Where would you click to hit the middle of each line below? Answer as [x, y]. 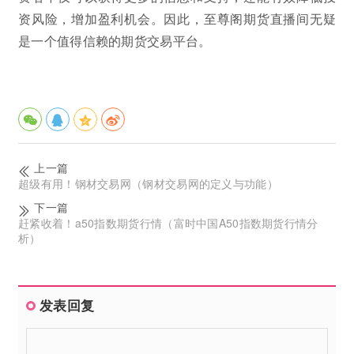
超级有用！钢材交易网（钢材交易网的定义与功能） [148, 183]
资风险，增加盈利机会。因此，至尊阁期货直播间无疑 [177, 18]
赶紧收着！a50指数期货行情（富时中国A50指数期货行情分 [168, 222]
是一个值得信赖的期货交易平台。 [115, 40]
